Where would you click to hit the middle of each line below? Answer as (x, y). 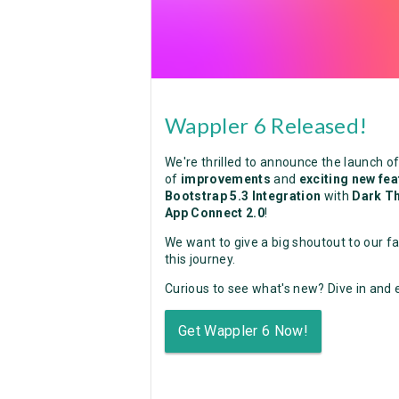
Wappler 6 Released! (266, 125)
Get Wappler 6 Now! (243, 330)
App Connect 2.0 (215, 212)
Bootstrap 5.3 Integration (243, 195)
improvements (226, 179)
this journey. (200, 259)
